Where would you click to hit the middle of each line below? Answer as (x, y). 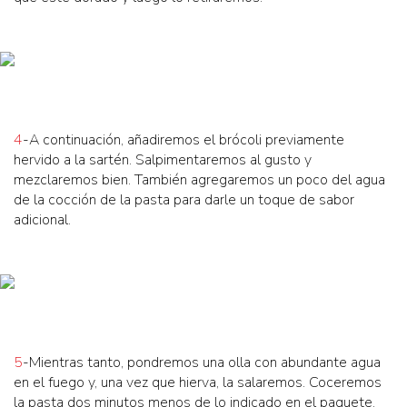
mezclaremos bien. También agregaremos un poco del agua (199, 180)
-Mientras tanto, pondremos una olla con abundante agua (202, 363)
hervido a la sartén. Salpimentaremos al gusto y (163, 160)
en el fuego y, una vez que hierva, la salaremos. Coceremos (198, 383)
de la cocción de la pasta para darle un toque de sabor (184, 200)
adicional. (42, 220)
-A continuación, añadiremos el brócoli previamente (184, 140)
